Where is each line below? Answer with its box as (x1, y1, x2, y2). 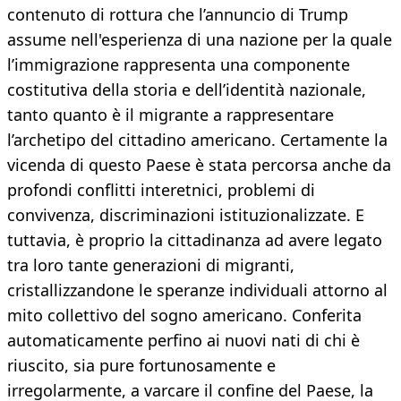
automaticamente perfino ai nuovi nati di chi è (7, 329, 360, 352)
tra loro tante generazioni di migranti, (7, 254, 294, 277)
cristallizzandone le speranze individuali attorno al (7, 279, 388, 302)
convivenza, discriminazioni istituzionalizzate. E (7, 204, 364, 226)
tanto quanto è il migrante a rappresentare (7, 104, 334, 126)
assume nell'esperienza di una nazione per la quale (7, 29, 392, 51)
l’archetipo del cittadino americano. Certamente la (7, 129, 388, 151)
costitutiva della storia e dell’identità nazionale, (7, 79, 366, 101)
